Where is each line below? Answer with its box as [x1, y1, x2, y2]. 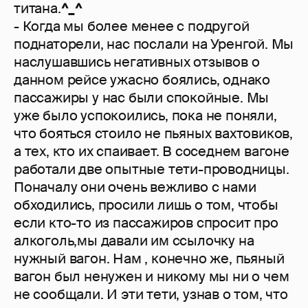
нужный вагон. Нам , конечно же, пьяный [14, 250, 285, 268]
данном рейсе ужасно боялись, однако [14, 71, 270, 89]
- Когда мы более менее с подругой [14, 17, 250, 36]
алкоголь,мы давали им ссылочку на [14, 232, 254, 250]
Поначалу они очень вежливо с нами [14, 178, 256, 197]
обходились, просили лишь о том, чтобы [14, 196, 278, 214]
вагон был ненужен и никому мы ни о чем [14, 267, 289, 286]
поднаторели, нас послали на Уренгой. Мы [14, 35, 294, 54]
